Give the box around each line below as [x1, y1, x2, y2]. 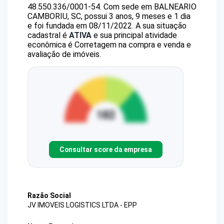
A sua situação [133, 21, 186, 30]
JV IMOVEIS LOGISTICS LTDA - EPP [27, 201, 137, 209]
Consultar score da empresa [59, 145, 152, 153]
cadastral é [27, 30, 69, 40]
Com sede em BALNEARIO [103, 2, 196, 11]
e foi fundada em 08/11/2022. [27, 21, 133, 30]
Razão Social [27, 191, 71, 199]
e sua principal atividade [91, 30, 177, 40]
